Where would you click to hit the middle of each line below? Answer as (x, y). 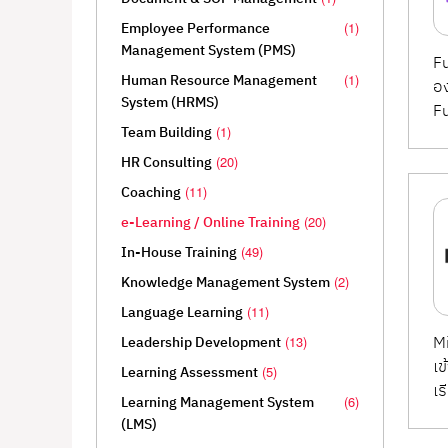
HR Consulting (166, 163)
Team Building (166, 133)
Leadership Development (201, 343)
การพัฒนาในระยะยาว (175, 64)
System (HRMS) (170, 103)
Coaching (151, 193)
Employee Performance (195, 29)
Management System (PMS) (208, 51)
